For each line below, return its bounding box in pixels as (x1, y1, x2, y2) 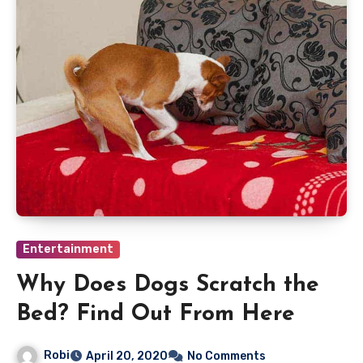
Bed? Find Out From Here (16, 303, 295, 327)
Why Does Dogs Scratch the (16, 274, 319, 297)
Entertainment (23, 242, 113, 257)
